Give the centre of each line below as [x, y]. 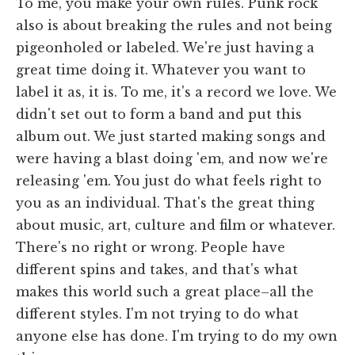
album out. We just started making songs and [171, 137]
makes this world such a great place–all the [165, 292]
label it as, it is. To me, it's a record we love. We [176, 92]
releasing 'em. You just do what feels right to [169, 181]
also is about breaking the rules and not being [174, 26]
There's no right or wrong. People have [151, 248]
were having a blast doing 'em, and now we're [172, 159]
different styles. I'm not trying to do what [157, 314]
